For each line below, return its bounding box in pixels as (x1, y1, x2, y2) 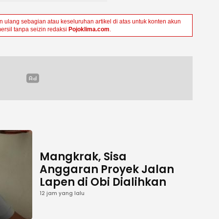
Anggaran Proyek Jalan (40, 162, 174, 177)
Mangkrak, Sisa (40, 149, 127, 165)
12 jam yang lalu (40, 190, 85, 197)
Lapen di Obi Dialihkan (40, 175, 166, 190)
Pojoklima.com (68, 25, 109, 33)
